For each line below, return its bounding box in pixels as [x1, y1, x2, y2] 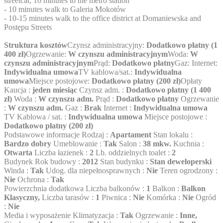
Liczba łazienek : [32, 148, 90, 157]
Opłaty [181, 77, 202, 86]
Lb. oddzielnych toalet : [94, 148, 172, 157]
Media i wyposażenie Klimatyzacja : [4, 211, 120, 220]
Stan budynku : [98, 157, 150, 166]
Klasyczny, [4, 193, 42, 202]
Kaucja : [4, 86, 32, 95]
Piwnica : [100, 193, 133, 202]
